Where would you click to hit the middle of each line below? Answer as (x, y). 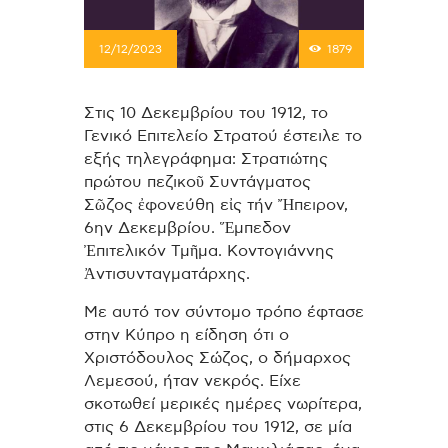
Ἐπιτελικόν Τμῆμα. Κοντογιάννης (209, 250)
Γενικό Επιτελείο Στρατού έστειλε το (223, 135)
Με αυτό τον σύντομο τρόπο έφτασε (224, 312)
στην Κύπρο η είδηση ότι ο (186, 335)
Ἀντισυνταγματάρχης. (167, 273)
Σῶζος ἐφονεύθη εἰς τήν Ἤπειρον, (216, 204)
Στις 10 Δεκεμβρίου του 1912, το (206, 112)
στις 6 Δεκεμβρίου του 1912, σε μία (218, 427)
